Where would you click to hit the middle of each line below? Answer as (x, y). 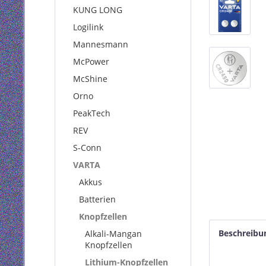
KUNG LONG (98, 10)
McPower (91, 61)
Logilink (88, 27)
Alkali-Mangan (113, 234)
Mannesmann (101, 44)
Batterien (97, 199)
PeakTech (92, 113)
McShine (90, 79)
